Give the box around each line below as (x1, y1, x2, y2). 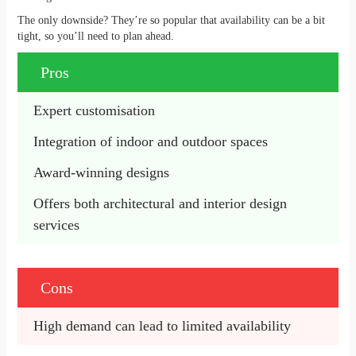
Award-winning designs (33, 164, 173, 181)
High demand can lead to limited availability (33, 318, 291, 335)
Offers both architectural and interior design (33, 195, 287, 212)
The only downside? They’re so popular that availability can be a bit (17, 14, 325, 27)
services (33, 217, 79, 234)
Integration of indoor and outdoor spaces (33, 133, 268, 150)
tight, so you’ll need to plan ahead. (17, 30, 177, 43)
